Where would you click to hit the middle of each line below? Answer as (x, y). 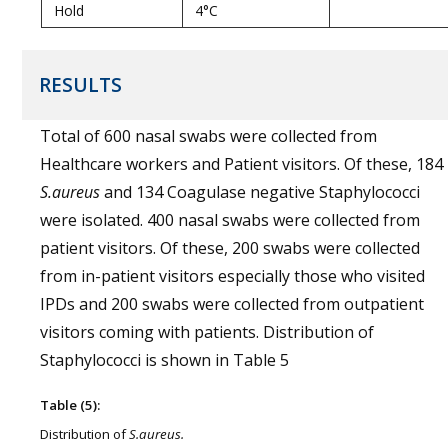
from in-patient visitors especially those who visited (232, 276)
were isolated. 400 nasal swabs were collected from (230, 220)
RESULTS (80, 85)
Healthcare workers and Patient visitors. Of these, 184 (241, 164)
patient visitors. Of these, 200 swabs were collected (230, 248)
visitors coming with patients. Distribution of (207, 332)
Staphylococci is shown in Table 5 (164, 360)
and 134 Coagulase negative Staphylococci (260, 192)
